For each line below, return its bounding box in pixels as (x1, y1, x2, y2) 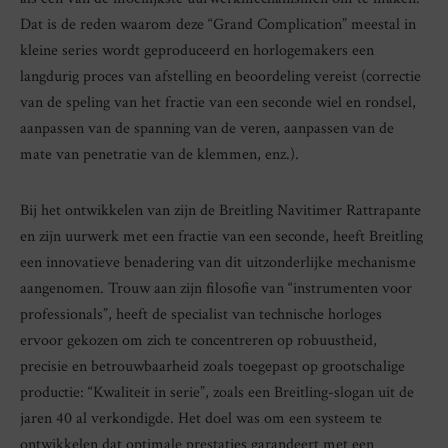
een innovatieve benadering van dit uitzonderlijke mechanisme (20, 251, 416, 273)
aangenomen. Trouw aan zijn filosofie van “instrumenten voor (20, 277, 412, 299)
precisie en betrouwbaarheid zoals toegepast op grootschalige (20, 355, 405, 377)
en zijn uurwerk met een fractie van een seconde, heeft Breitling (20, 225, 423, 247)
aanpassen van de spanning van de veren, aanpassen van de (20, 117, 394, 139)
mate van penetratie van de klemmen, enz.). (20, 143, 299, 165)
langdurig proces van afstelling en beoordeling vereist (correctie (20, 65, 421, 87)
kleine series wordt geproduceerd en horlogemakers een (20, 39, 374, 61)
